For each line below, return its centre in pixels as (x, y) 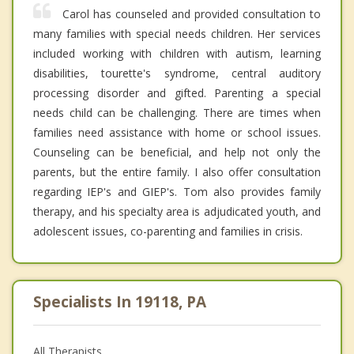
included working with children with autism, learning (177, 53)
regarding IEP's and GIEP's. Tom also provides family (177, 191)
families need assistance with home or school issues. (177, 132)
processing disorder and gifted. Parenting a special (177, 92)
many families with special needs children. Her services (177, 33)
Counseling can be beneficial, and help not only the (177, 152)
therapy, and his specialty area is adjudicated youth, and (177, 211)
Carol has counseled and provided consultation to (192, 13)
